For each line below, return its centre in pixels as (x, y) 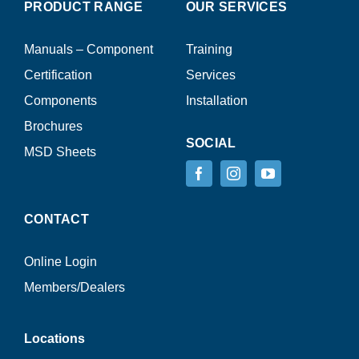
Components (60, 101)
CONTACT (56, 220)
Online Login (60, 262)
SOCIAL (211, 143)
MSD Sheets (60, 152)
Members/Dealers (74, 288)
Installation (216, 101)
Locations (54, 339)
